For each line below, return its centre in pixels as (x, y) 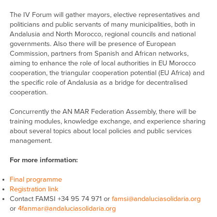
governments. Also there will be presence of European (93, 44)
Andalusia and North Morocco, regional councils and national (103, 34)
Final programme (36, 179)
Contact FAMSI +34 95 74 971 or (61, 199)
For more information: (44, 160)
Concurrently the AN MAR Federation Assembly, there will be (103, 112)
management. (31, 141)
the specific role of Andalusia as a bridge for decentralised (99, 83)
